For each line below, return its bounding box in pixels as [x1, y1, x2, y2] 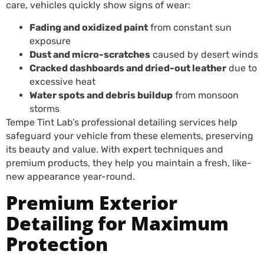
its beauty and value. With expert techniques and [6, 144, 223, 155]
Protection [6, 231, 108, 256]
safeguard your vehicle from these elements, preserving [6, 130, 253, 141]
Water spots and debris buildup [29, 90, 173, 101]
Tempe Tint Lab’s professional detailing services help [6, 117, 237, 128]
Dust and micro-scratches [29, 49, 150, 60]
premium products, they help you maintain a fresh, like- [6, 157, 252, 169]
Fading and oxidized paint [29, 22, 148, 33]
